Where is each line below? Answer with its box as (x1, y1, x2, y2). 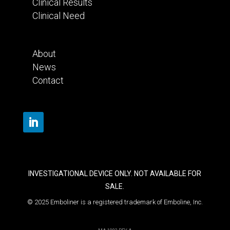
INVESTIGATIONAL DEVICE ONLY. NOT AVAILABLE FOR (28, 169, 202, 178)
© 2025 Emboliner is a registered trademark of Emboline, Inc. (27, 198, 203, 206)
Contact (32, 75, 64, 86)
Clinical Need (32, 10, 85, 22)
